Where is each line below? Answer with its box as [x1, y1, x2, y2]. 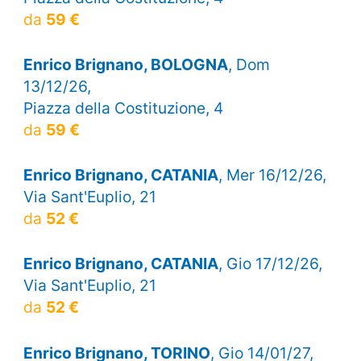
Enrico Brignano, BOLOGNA [23, 54, 228, 74]
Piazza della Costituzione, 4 [23, 98, 223, 118]
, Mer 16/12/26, [218, 165, 326, 185]
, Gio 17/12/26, [218, 254, 322, 274]
